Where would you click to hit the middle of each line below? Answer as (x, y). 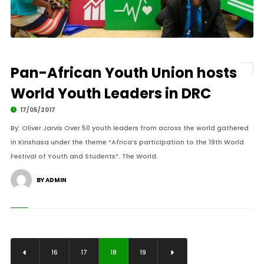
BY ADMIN (51, 180)
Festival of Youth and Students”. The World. (84, 156)
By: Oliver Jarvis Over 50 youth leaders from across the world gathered (129, 128)
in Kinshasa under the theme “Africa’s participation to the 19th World (127, 142)
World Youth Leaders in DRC (110, 93)
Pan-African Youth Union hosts (123, 73)
